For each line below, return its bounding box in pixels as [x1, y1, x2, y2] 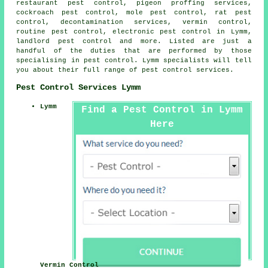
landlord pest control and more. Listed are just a [16, 37, 252, 45]
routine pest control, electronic [16, 28, 160, 35]
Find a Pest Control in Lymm [81, 104, 243, 115]
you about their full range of [16, 66, 142, 74]
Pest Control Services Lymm [16, 83, 141, 93]
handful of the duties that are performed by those [16, 47, 252, 54]
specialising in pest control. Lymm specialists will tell [16, 56, 252, 64]
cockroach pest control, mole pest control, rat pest [16, 8, 252, 16]
